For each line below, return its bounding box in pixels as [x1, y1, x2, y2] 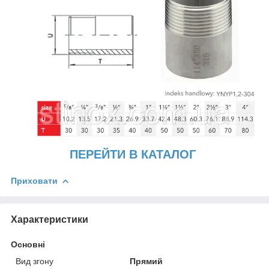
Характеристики [11, 214, 88, 225]
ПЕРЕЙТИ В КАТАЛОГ [70, 147, 199, 161]
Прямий [130, 256, 163, 266]
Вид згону [16, 256, 53, 266]
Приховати [11, 175, 58, 186]
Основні [11, 239, 45, 249]
